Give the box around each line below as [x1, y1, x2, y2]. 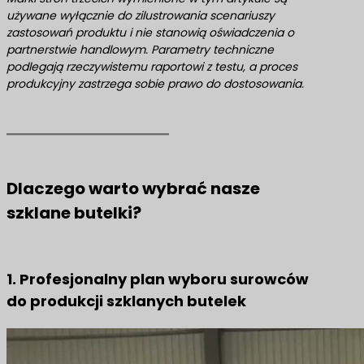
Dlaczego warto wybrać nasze [6, 177, 260, 200]
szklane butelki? [6, 201, 141, 224]
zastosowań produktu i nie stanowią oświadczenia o [6, 24, 294, 41]
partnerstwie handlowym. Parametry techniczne [6, 41, 274, 58]
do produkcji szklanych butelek [6, 291, 246, 311]
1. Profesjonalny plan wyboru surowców [6, 269, 309, 289]
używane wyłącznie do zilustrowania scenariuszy [6, 7, 275, 24]
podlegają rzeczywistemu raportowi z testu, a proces [6, 58, 297, 75]
